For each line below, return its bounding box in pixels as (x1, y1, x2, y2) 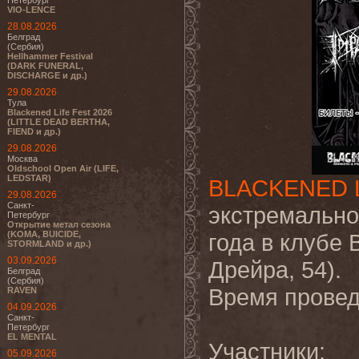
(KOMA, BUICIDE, (7, 229, 81, 239)
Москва (7, 154, 38, 163)
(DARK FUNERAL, (7, 61, 83, 71)
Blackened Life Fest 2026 (7, 107, 112, 117)
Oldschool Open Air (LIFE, (7, 163, 119, 173)
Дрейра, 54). (208, 256, 341, 283)
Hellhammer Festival (7, 51, 93, 61)
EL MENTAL (7, 332, 57, 341)
